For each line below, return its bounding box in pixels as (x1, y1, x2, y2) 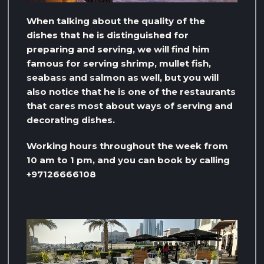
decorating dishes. (27, 114, 115, 126)
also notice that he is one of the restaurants (27, 86, 236, 97)
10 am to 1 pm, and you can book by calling (27, 154, 230, 166)
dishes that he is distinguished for (27, 29, 189, 41)
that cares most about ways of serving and (27, 100, 233, 111)
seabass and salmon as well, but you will (27, 72, 219, 83)
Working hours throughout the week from (27, 140, 228, 151)
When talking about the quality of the (27, 15, 205, 27)
